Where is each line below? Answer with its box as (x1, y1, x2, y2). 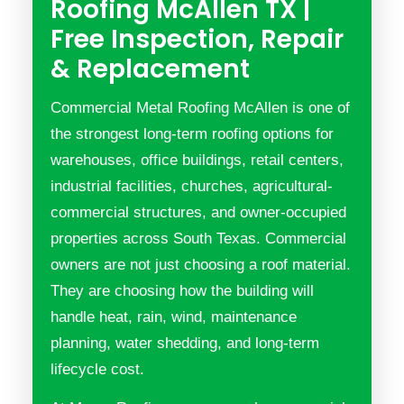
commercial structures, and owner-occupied (50, 204, 346, 221)
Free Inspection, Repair (50, 22, 344, 57)
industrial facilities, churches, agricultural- (50, 178, 333, 195)
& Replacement (50, 51, 250, 87)
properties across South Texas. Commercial (50, 230, 346, 247)
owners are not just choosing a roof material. (50, 256, 351, 273)
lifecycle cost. (50, 361, 144, 378)
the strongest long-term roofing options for (50, 125, 334, 142)
